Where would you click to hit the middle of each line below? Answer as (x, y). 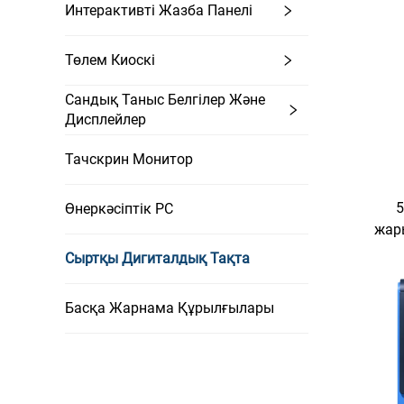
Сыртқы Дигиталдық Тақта (157, 258)
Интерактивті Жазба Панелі (159, 10)
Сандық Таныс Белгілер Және (165, 100)
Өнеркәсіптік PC (119, 209)
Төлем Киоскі (110, 60)
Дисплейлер (106, 119)
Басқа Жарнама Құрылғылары (170, 308)
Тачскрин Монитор (129, 159)
